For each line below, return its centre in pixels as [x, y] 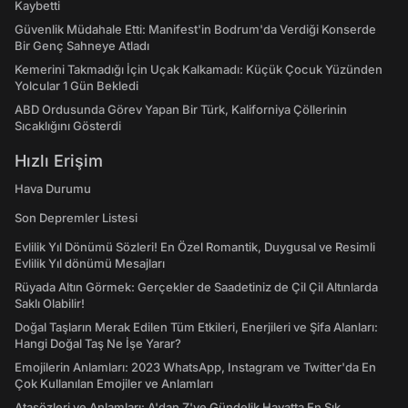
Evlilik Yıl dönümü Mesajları [90, 263]
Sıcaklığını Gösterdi [68, 126]
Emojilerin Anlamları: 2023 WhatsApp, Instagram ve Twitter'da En [195, 367]
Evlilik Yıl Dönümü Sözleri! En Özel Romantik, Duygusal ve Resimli [195, 247]
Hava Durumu [53, 189]
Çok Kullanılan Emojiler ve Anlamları [114, 383]
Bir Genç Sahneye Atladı [82, 46]
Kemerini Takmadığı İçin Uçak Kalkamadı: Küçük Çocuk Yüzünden [199, 69]
